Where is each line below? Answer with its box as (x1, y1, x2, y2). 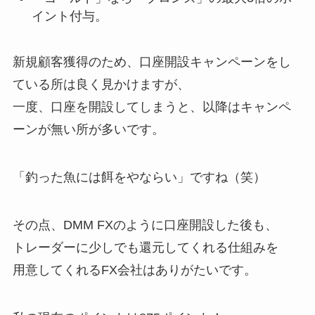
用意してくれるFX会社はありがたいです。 (12, 262, 257, 277)
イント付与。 (31, 9, 108, 24)
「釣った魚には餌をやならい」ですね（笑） (12, 170, 266, 185)
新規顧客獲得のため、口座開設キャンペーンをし (12, 55, 291, 70)
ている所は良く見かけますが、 (12, 77, 190, 92)
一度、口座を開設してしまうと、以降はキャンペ (12, 100, 291, 115)
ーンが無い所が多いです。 (12, 122, 165, 137)
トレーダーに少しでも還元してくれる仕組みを (12, 240, 278, 255)
